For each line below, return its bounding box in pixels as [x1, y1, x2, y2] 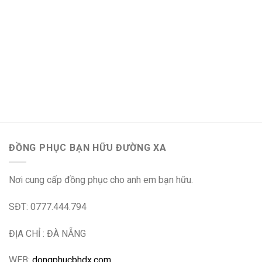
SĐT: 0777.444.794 [9, 201, 87, 212]
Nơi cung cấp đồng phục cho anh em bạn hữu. [9, 174, 193, 186]
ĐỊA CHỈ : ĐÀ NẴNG [9, 227, 86, 239]
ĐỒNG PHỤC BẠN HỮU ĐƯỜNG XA [9, 142, 167, 154]
